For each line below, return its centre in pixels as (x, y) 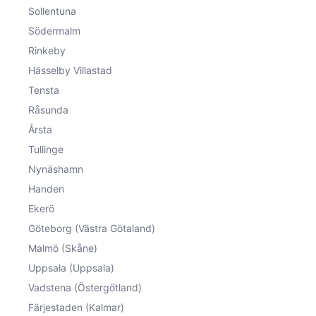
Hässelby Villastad (70, 70)
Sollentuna (52, 11)
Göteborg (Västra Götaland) (92, 228)
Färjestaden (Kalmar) (76, 307)
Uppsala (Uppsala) (71, 267)
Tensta (44, 90)
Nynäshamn (56, 169)
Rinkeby (47, 50)
